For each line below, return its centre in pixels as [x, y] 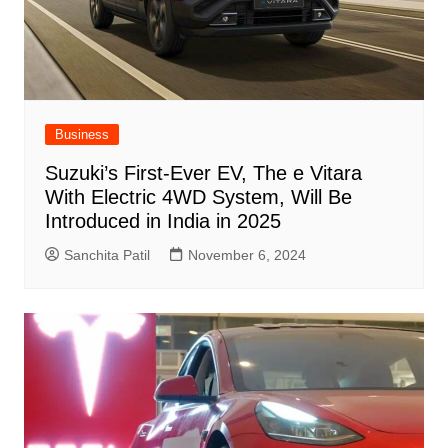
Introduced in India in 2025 [162, 221]
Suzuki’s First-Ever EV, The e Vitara [203, 173]
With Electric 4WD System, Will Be [198, 197]
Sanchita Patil [106, 255]
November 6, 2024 [246, 255]
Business [81, 135]
